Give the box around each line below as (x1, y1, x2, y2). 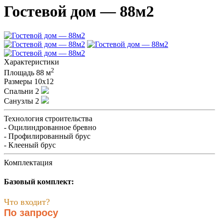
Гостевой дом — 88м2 (4, 2, 154, 21)
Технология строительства (4, 114, 92, 123)
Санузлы (4, 97, 33, 106)
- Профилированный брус (4, 132, 90, 141)
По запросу (4, 207, 58, 218)
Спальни (4, 87, 33, 96)
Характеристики (4, 57, 59, 66)
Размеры (4, 77, 32, 86)
